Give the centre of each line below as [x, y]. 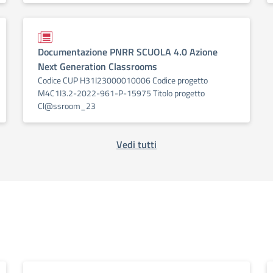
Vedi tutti [136, 144]
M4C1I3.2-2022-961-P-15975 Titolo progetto [121, 93]
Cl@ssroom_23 [67, 106]
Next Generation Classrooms [97, 66]
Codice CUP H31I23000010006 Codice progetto [123, 80]
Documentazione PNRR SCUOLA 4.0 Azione [128, 52]
